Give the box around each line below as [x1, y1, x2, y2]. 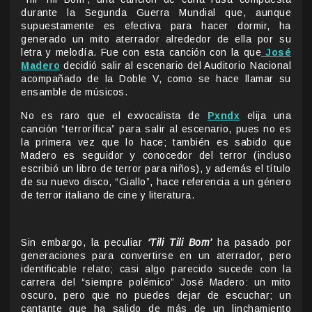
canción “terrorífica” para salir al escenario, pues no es [21, 123, 291, 134]
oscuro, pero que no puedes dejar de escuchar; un [21, 289, 291, 301]
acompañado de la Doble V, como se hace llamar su [21, 72, 291, 84]
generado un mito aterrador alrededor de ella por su [21, 33, 291, 45]
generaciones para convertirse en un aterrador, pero [21, 249, 291, 261]
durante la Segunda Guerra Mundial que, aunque [21, 6, 291, 18]
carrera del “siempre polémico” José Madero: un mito [21, 276, 291, 288]
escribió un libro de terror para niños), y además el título [21, 162, 291, 174]
